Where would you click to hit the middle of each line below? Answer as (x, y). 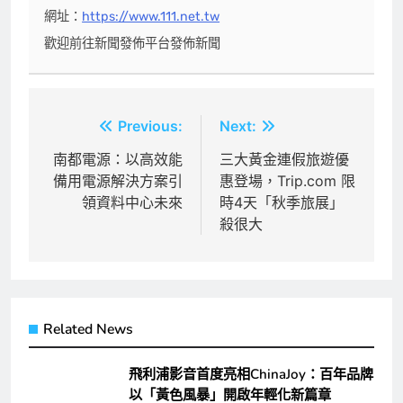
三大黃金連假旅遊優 (284, 159)
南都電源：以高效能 (118, 159)
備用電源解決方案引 (118, 180)
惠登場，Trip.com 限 (287, 180)
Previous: (150, 125)
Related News (88, 329)
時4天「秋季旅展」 (282, 202)
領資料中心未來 (132, 202)
